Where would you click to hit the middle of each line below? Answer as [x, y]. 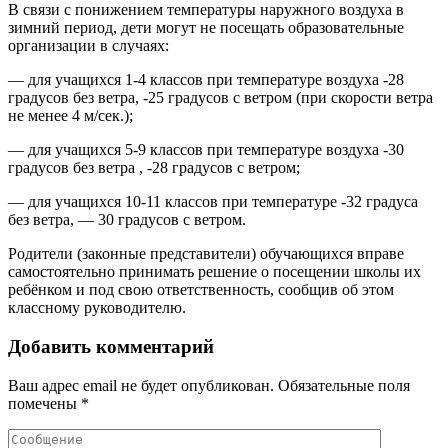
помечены [44, 403]
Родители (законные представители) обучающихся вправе [206, 254]
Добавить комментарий [111, 347]
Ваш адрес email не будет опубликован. [141, 385]
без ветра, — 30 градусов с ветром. [127, 220]
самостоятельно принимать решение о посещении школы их [214, 272]
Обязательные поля [344, 385]
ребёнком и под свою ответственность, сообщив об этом [201, 290]
